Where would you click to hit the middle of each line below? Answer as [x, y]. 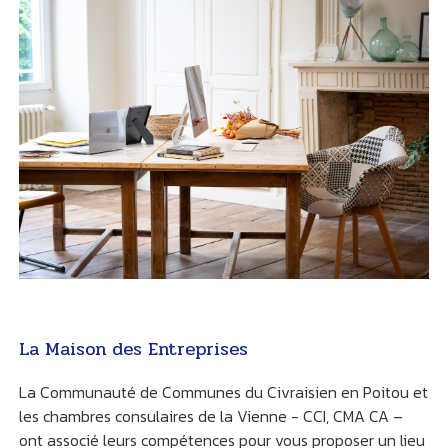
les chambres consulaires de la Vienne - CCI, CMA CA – [210, 416]
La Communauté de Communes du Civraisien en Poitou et [223, 392]
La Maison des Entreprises [133, 349]
